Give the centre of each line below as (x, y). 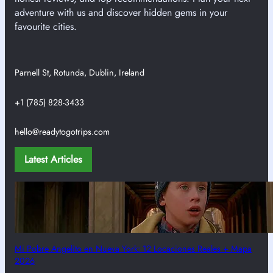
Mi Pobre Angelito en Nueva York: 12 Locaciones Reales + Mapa (133, 248)
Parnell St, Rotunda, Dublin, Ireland (80, 73)
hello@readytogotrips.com (62, 132)
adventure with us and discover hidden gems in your (121, 12)
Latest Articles (53, 159)
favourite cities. (46, 27)
